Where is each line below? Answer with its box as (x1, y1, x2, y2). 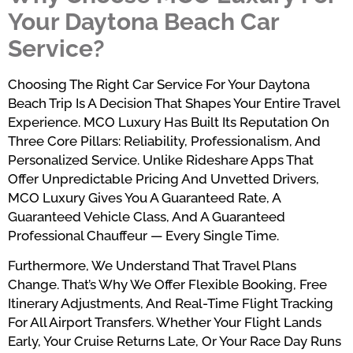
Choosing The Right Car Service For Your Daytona (8, 76, 310, 92)
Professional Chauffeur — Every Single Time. (8, 227, 279, 243)
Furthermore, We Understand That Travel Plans (8, 258, 296, 274)
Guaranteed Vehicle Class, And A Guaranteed (8, 208, 285, 225)
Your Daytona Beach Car (8, 7, 279, 35)
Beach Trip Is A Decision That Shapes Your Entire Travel (8, 95, 340, 111)
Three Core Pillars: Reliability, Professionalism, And (8, 132, 321, 149)
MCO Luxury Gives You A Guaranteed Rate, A (8, 189, 281, 206)
